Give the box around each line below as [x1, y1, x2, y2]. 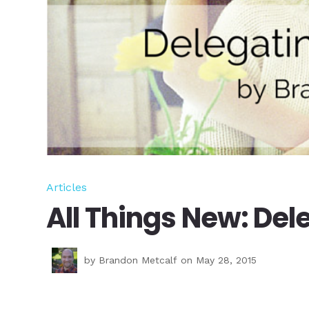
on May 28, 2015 [177, 254, 257, 266]
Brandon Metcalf [99, 254, 178, 266]
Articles [46, 180, 88, 194]
